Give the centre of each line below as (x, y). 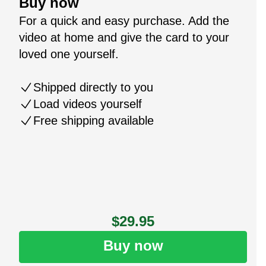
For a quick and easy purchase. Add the (124, 20)
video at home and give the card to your (124, 37)
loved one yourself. (69, 54)
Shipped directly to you (93, 87)
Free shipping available (94, 120)
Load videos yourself (88, 104)
